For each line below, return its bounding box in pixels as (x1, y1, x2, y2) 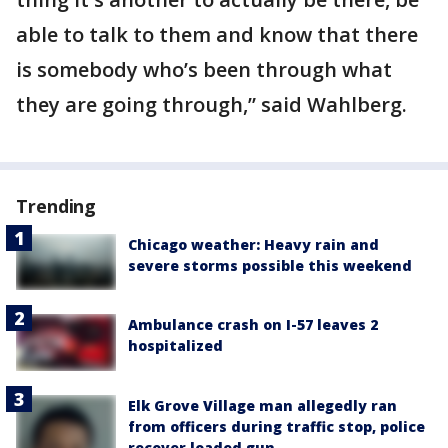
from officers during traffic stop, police (128, 416, 425, 436)
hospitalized (128, 336, 223, 356)
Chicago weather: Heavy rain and (128, 235, 379, 254)
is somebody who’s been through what (16, 56, 392, 83)
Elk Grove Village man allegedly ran (128, 395, 397, 415)
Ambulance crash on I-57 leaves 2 (128, 315, 378, 335)
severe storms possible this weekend (128, 256, 412, 275)
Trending (16, 194, 97, 218)
